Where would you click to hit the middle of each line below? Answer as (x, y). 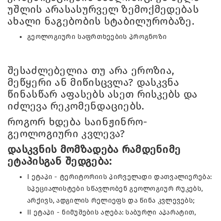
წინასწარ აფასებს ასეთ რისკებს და (103, 94)
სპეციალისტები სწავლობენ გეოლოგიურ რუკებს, (115, 188)
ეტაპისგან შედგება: (60, 161)
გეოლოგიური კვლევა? (66, 133)
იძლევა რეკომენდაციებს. (76, 106)
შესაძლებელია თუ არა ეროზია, (91, 70)
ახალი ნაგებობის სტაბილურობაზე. (101, 21)
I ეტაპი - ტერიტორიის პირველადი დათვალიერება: (120, 177)
